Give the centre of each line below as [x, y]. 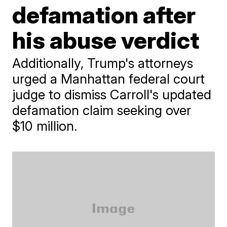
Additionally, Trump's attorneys [103, 63]
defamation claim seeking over [102, 110]
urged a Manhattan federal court [109, 79]
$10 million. [45, 126]
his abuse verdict [106, 40]
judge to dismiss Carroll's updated [112, 94]
